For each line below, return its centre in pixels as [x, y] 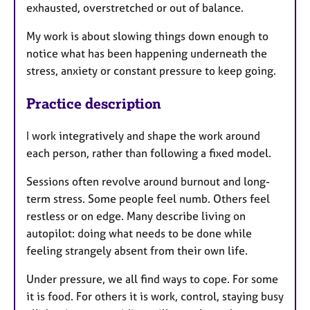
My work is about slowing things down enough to [147, 36]
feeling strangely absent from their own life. [137, 250]
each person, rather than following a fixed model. [149, 153]
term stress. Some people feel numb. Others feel [148, 198]
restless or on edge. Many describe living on [136, 216]
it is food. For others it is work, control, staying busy [155, 296]
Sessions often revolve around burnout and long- [148, 181]
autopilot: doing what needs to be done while [139, 233]
